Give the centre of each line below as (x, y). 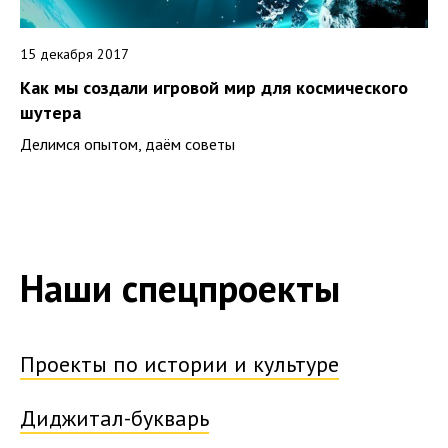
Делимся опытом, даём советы (127, 144)
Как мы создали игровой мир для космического (214, 88)
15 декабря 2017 (74, 54)
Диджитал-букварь (114, 418)
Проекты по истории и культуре (179, 364)
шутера (50, 113)
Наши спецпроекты (180, 288)
